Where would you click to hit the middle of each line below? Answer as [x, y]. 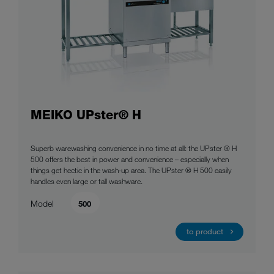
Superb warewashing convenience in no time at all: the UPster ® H [134, 148]
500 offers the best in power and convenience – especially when [130, 159]
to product [205, 231]
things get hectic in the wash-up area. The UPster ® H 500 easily [131, 170]
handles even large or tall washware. [87, 181]
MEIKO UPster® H [86, 115]
